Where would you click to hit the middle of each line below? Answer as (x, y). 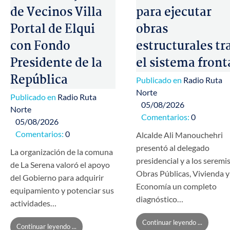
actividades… (33, 203)
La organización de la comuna (62, 152)
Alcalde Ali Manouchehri (179, 135)
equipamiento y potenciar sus (62, 190)
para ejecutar (174, 12)
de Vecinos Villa (56, 12)
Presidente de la (56, 63)
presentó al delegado (173, 148)
